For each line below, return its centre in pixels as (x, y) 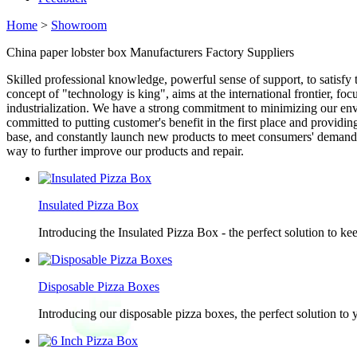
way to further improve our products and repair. (125, 151)
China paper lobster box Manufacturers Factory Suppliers (150, 52)
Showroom (79, 25)
